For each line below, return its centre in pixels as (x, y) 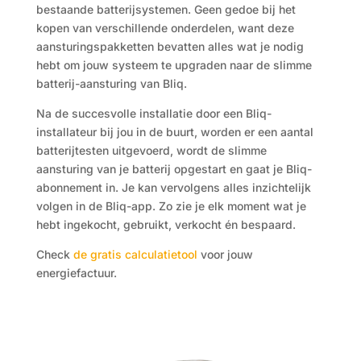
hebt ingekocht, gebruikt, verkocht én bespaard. (166, 224)
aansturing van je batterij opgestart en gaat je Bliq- (174, 169)
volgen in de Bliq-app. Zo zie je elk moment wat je (171, 206)
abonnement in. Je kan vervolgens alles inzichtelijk (173, 187)
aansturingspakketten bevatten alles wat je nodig (170, 46)
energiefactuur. (76, 273)
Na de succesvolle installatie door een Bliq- (154, 113)
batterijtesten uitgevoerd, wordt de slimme (151, 150)
